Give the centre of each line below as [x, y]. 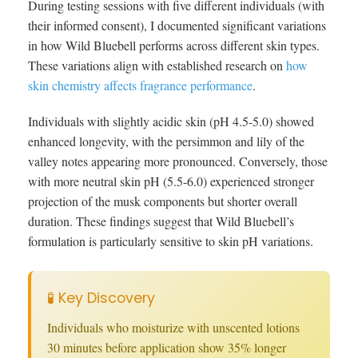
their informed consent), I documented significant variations [177, 26]
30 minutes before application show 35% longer [167, 348]
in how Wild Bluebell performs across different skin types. [174, 46]
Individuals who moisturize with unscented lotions [173, 328]
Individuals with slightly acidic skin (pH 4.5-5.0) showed [171, 121]
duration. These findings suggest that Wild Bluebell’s [161, 221]
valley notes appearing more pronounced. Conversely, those [178, 161]
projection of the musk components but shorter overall [163, 201]
